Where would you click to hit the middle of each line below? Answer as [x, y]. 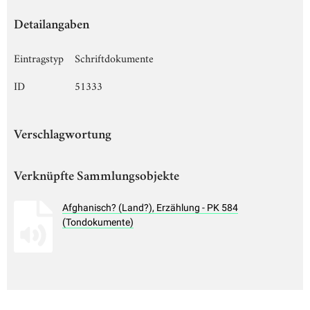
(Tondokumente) [98, 222]
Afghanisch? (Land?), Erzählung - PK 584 [150, 207]
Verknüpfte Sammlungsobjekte [97, 177]
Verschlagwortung [63, 136]
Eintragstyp [39, 57]
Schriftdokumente [114, 57]
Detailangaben [52, 26]
